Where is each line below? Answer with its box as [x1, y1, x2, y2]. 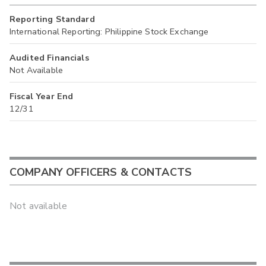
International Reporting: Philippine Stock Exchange [9, 26, 209, 38]
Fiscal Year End [9, 90, 74, 103]
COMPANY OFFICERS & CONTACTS [9, 164, 192, 179]
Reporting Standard [9, 13, 95, 26]
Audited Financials [9, 52, 89, 64]
